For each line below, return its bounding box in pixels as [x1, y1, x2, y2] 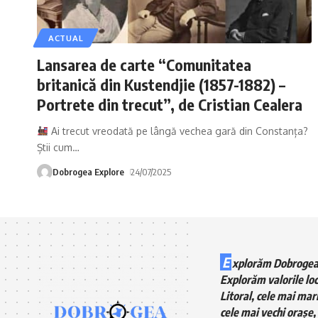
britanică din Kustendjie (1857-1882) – [37, 74, 285, 94]
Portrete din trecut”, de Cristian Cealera [37, 94, 302, 114]
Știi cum [37, 141, 72, 153]
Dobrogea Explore [53, 165, 124, 177]
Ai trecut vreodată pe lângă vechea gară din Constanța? [48, 124, 308, 137]
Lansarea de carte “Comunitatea [37, 54, 251, 75]
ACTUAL [48, 32, 84, 43]
